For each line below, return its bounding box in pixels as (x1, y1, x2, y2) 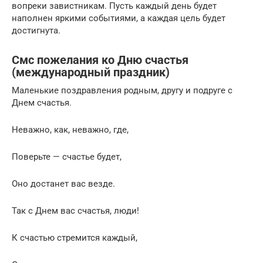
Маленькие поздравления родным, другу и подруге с (12, 85, 232, 96)
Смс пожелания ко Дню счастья (12, 53, 188, 67)
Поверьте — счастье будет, (12, 151, 122, 162)
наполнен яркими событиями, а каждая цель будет (12, 12, 225, 23)
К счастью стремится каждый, (12, 232, 137, 243)
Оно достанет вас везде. (12, 178, 115, 189)
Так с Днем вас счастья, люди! (12, 205, 139, 216)
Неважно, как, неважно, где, (12, 124, 129, 135)
